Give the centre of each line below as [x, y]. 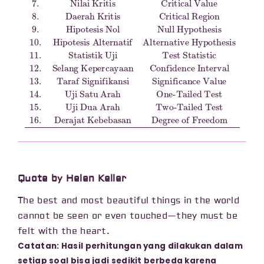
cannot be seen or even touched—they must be [128, 216]
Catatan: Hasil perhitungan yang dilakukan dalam [131, 246]
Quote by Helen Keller [72, 179]
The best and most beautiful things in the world [129, 200]
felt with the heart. [64, 231]
